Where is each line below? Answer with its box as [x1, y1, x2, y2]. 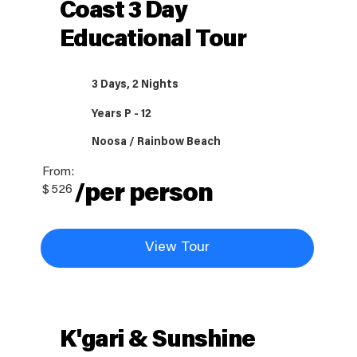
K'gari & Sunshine [59, 328, 255, 353]
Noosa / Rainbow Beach [92, 137, 222, 149]
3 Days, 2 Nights [92, 80, 179, 91]
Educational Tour [59, 29, 246, 53]
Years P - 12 [92, 109, 152, 120]
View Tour [144, 241, 210, 256]
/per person [73, 182, 214, 208]
